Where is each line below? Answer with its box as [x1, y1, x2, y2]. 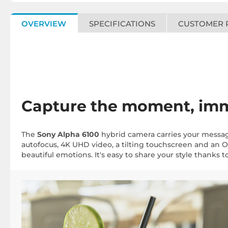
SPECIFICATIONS [89, 19, 155, 28]
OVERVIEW [21, 19, 66, 28]
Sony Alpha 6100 [37, 130, 99, 139]
